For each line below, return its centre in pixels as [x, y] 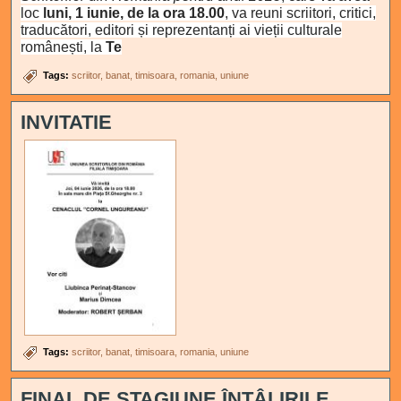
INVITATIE [67, 122]
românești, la [62, 47]
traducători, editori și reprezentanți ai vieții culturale [182, 30]
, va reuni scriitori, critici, [301, 13]
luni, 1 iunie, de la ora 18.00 [132, 13]
